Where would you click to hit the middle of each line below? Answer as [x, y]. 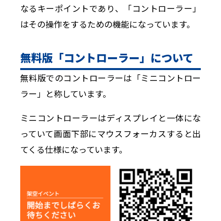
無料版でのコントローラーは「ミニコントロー [110, 77]
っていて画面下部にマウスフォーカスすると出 [110, 133]
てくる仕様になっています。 [74, 149]
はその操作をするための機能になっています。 [107, 24]
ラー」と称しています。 [65, 93]
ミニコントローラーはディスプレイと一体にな [110, 117]
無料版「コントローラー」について [107, 57]
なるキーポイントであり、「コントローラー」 [110, 8]
